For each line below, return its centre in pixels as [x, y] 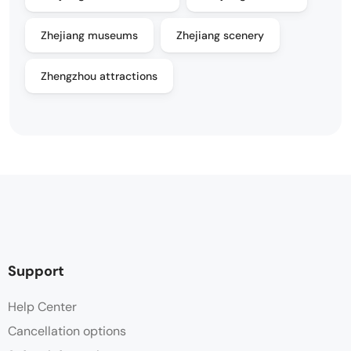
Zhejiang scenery [220, 36]
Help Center [42, 307]
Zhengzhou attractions [99, 76]
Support [36, 271]
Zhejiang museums [89, 36]
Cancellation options [67, 331]
